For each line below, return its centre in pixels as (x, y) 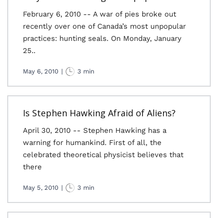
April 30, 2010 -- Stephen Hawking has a (95, 130)
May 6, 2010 (41, 71)
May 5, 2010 (41, 188)
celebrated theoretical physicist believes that (103, 155)
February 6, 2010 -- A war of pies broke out (100, 14)
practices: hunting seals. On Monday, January (102, 38)
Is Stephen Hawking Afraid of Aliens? (99, 113)
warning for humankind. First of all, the (92, 143)
